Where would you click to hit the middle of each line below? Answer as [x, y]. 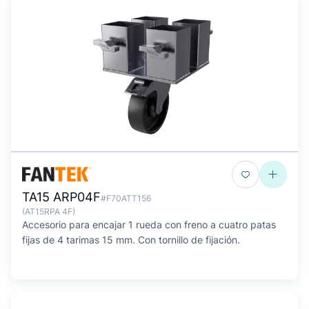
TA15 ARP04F [61, 197]
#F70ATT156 [126, 198]
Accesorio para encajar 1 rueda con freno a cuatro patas [149, 225]
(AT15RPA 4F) [49, 211]
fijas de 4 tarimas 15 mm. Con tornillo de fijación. [131, 240]
